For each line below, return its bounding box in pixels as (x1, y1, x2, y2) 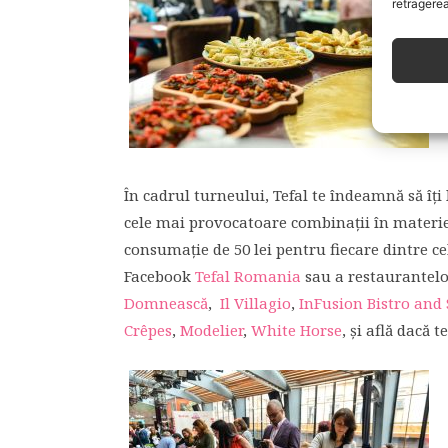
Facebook (124, 266, 195, 286)
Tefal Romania (195, 266, 301, 286)
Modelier (180, 320, 243, 340)
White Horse (251, 320, 342, 340)
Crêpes (124, 320, 172, 340)
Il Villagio (220, 293, 291, 313)
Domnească (124, 293, 208, 313)
